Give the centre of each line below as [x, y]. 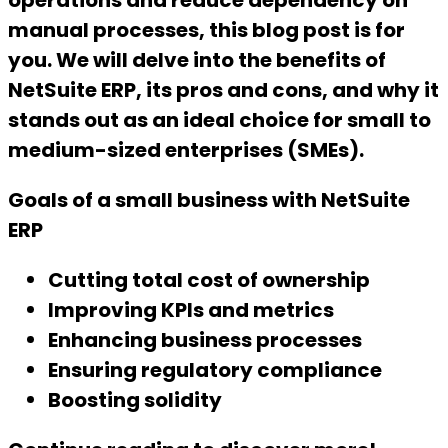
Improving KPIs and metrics [191, 310]
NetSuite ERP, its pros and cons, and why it [223, 90]
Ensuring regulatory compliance [215, 370]
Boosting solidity [135, 400]
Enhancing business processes [205, 340]
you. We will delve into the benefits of [197, 60]
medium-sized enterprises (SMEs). [186, 150]
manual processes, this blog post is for [206, 30]
